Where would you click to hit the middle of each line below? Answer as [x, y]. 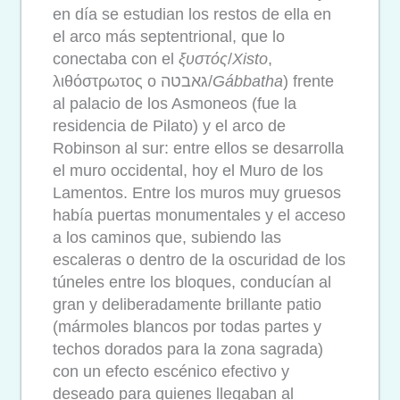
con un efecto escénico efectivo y [171, 371]
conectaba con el [116, 58]
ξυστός [203, 58]
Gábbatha [248, 81]
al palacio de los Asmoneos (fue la [175, 103]
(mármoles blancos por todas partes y [187, 326]
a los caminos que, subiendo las [167, 237]
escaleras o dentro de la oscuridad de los [199, 259]
